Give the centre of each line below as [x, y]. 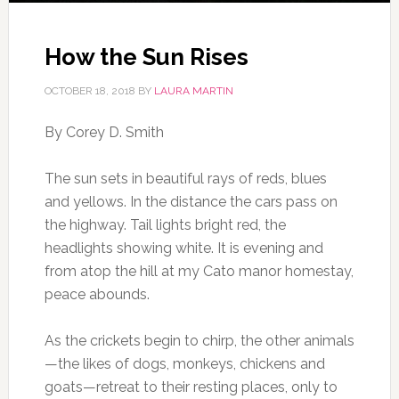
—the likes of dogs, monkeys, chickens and [184, 363]
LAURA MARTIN [193, 90]
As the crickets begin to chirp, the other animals [199, 340]
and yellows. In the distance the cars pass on [191, 201]
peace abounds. [97, 294]
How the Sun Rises [146, 57]
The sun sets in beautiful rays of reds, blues [185, 178]
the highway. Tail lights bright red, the [165, 224]
